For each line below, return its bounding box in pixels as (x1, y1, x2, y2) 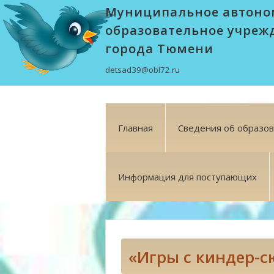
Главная (118, 122, 153, 134)
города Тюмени (105, 40, 213, 57)
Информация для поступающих (118, 171, 257, 183)
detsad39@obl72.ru (105, 64, 180, 75)
